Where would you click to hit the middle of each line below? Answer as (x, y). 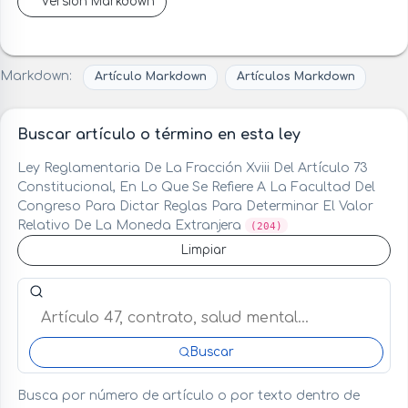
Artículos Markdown (296, 77)
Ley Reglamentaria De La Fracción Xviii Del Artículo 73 (192, 168)
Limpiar (204, 250)
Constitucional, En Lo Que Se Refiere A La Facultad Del (196, 187)
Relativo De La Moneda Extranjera (131, 225)
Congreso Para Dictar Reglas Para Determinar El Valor (195, 206)
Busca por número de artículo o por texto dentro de (188, 396)
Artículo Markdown (150, 77)
